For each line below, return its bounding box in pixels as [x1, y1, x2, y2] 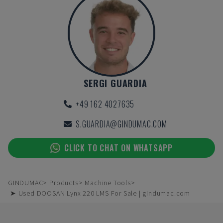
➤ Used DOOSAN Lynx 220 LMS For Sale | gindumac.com [10, 189, 190, 198]
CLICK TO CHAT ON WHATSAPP [64, 142, 173, 154]
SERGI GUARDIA [84, 77, 147, 90]
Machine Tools [85, 178, 131, 187]
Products [49, 178, 79, 187]
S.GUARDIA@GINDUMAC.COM [76, 118, 167, 130]
